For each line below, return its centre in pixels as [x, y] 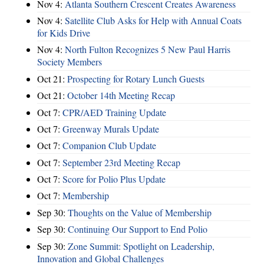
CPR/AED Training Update [114, 112]
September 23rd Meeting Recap [121, 162]
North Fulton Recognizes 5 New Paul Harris [148, 49]
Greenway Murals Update [111, 128]
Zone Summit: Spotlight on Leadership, [141, 246]
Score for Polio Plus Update [114, 179]
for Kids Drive [64, 33]
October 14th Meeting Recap [121, 95]
